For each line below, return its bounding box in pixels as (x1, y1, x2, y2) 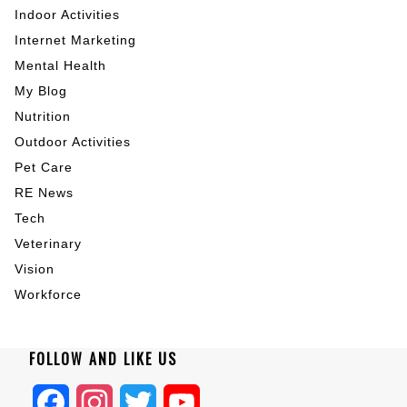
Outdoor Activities (15, 134, 131, 150)
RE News (15, 185, 74, 201)
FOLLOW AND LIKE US (29, 348, 177, 371)
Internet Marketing (15, 33, 136, 48)
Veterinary (15, 236, 82, 252)
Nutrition (15, 109, 71, 124)
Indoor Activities (15, 7, 120, 23)
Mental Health (15, 58, 106, 74)
